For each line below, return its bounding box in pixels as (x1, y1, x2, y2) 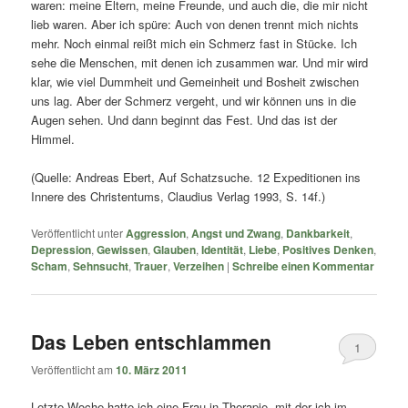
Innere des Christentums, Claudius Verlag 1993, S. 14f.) (31, 188, 326, 206)
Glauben (153, 241, 197, 259)
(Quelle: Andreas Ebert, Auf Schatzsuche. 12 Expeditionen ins (31, 168, 362, 187)
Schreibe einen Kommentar (232, 258, 375, 275)
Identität (201, 241, 244, 259)
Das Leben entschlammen (31, 327, 272, 355)
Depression (31, 241, 92, 259)
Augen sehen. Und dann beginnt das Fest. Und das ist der (31, 111, 338, 129)
